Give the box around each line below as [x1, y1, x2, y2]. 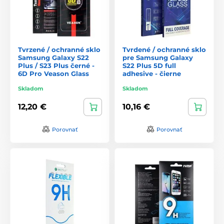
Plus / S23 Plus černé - [18, 61, 94, 69]
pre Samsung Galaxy [122, 53, 193, 61]
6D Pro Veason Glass [18, 69, 89, 77]
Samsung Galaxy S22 [18, 53, 89, 61]
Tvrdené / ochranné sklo [122, 45, 206, 53]
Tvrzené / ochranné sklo [18, 45, 100, 53]
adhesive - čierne [122, 69, 181, 77]
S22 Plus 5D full [122, 61, 176, 69]
